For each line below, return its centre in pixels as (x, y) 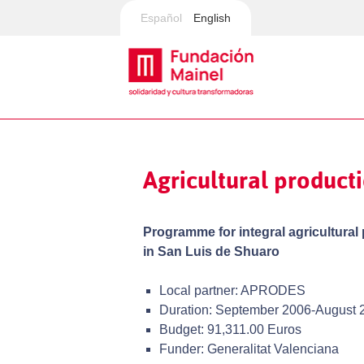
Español (161, 18)
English (212, 18)
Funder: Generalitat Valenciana (249, 349)
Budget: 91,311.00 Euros (230, 330)
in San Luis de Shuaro (211, 252)
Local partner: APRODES (232, 291)
